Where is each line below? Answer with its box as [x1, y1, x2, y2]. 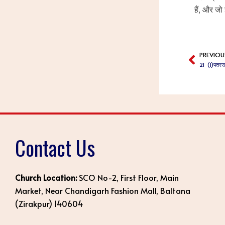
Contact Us [15, 133, 95, 163]
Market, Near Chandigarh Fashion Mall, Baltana [15, 185, 190, 196]
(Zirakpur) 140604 [15, 198, 83, 209]
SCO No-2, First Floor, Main [77, 172, 179, 183]
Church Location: [15, 172, 77, 183]
